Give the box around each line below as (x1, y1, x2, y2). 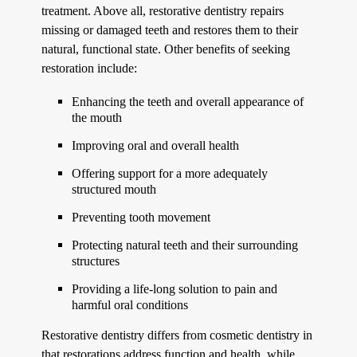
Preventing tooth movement (72, 209, 211, 225)
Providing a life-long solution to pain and (72, 280, 278, 296)
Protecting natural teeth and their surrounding (72, 237, 299, 253)
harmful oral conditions (72, 296, 189, 312)
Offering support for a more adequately (72, 165, 269, 181)
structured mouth (72, 181, 157, 197)
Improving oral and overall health (72, 137, 240, 153)
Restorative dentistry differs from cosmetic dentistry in (41, 327, 313, 343)
